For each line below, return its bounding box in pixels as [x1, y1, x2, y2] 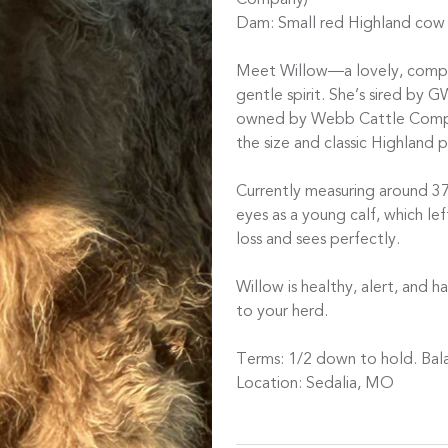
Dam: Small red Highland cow [236, 16, 445, 33]
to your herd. [236, 304, 328, 321]
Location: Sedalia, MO [236, 376, 394, 393]
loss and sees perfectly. [236, 232, 400, 249]
